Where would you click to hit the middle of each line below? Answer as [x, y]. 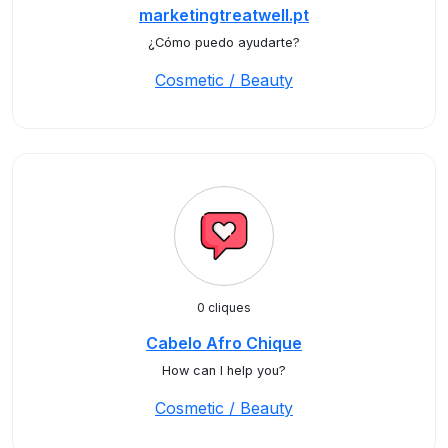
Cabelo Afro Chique [224, 343]
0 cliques [224, 307]
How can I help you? [224, 370]
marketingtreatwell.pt [224, 15]
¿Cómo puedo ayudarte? [224, 42]
